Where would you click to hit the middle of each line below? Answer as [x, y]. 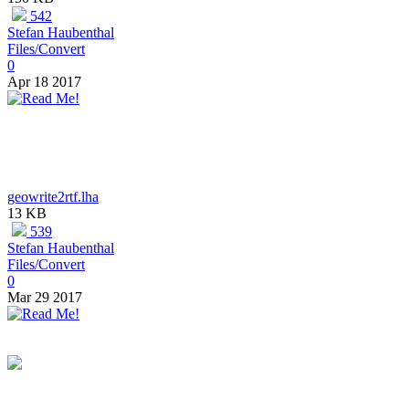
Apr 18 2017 [44, 82]
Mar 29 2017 [45, 298]
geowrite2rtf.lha [53, 197]
